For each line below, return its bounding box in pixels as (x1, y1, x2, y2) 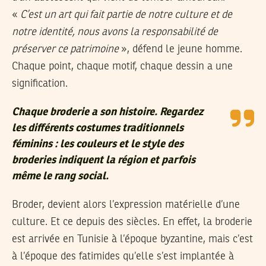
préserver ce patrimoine (12, 43, 119, 55)
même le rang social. (12, 170, 109, 182)
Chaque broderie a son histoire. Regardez (12, 106, 203, 118)
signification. (12, 78, 68, 89)
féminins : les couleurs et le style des (12, 138, 183, 150)
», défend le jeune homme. (119, 43, 242, 55)
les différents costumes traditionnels (12, 122, 183, 134)
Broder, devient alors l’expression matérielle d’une (12, 199, 240, 210)
